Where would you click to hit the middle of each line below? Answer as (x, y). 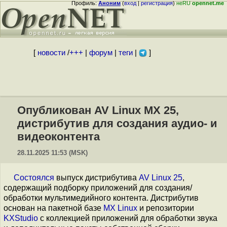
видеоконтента (59, 137)
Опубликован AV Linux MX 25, (98, 110)
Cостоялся (34, 178)
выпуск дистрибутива (97, 178)
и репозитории (166, 208)
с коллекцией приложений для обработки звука (128, 218)
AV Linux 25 (161, 178)
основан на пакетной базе (53, 208)
